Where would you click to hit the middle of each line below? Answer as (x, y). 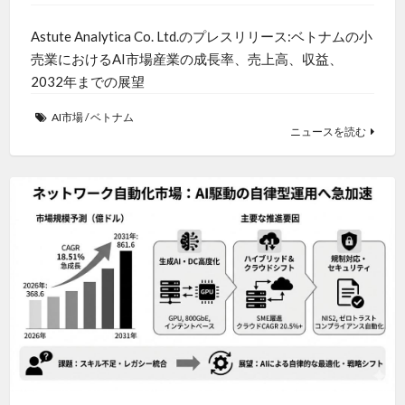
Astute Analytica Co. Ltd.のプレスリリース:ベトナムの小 (201, 37)
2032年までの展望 (87, 82)
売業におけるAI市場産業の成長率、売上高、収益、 (186, 59)
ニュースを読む (329, 132)
